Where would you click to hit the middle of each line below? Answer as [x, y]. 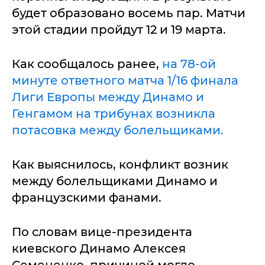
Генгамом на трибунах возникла [114, 114]
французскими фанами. [87, 198]
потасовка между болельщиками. [118, 130]
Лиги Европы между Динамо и [108, 97]
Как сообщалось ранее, [87, 64]
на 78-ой [189, 64]
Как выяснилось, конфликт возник [120, 164]
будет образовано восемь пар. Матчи [129, 13]
